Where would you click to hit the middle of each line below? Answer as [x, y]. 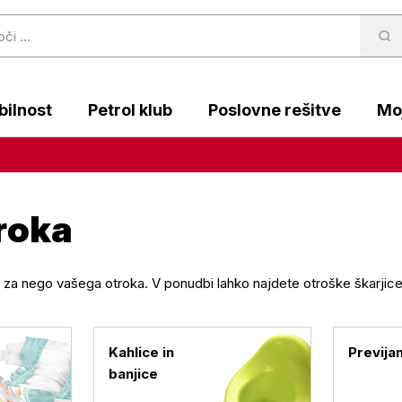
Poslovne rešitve [275, 110]
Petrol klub [130, 110]
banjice [134, 374]
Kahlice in [142, 352]
